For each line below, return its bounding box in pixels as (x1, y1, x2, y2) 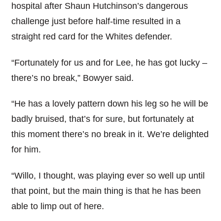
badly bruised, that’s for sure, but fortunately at (11, 114, 194, 124)
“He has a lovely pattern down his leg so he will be (11, 99, 208, 109)
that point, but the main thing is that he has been (11, 186, 201, 196)
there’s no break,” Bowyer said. (11, 73, 134, 83)
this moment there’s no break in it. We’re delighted (11, 129, 209, 140)
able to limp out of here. (11, 201, 104, 212)
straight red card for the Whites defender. (11, 32, 172, 42)
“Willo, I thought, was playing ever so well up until (11, 171, 205, 181)
